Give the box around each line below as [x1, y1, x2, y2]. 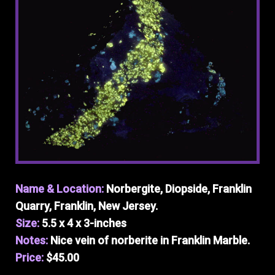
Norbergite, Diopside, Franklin [106, 182, 252, 195]
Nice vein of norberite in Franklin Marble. [50, 234, 250, 247]
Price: [15, 251, 46, 264]
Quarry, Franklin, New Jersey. [15, 199, 158, 212]
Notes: [15, 234, 50, 247]
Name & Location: [15, 182, 106, 195]
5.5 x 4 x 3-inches [42, 217, 126, 230]
